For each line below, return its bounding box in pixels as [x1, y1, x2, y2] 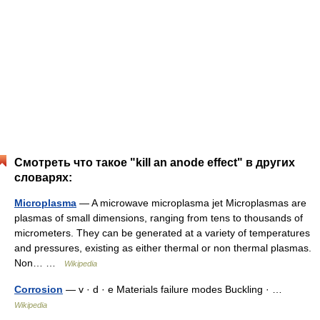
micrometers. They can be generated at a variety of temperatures [14, 227, 310, 239]
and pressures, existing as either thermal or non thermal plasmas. [14, 242, 311, 254]
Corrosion [14, 284, 63, 295]
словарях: [14, 171, 72, 184]
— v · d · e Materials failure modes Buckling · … [63, 284, 288, 295]
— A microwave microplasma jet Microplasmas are [76, 197, 306, 209]
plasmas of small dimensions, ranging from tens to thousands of [14, 212, 303, 224]
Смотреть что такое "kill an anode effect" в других [14, 156, 295, 169]
